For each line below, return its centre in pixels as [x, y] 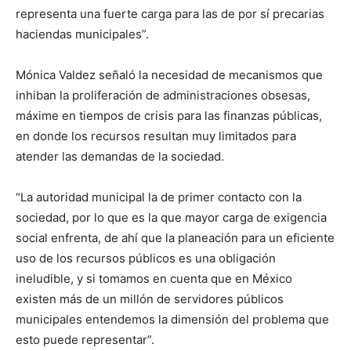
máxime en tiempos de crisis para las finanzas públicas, [169, 115]
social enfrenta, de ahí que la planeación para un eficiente [175, 237]
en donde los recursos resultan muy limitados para [156, 136]
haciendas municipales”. [82, 34]
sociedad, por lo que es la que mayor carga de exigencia [171, 217]
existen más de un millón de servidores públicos [150, 299]
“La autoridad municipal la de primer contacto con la [159, 197]
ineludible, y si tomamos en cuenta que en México [154, 278]
